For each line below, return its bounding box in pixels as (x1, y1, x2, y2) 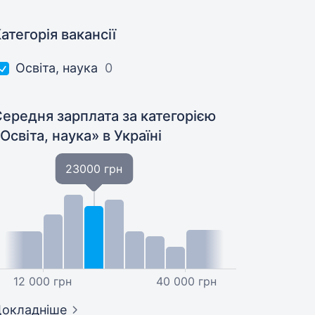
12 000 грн (13, 274, 72, 288)
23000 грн (65, 162, 123, 176)
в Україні (103, 127, 162, 144)
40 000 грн (155, 274, 217, 288)
